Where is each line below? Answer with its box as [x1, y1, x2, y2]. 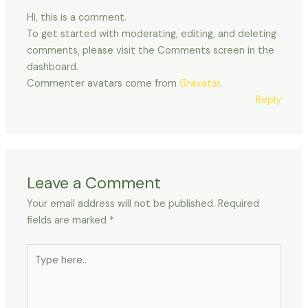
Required [218, 197, 260, 210]
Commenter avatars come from [27, 77, 180, 91]
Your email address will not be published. [27, 197, 216, 210]
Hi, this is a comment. [27, 11, 127, 25]
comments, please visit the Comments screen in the [27, 44, 275, 58]
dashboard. [27, 60, 79, 74]
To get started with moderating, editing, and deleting [27, 27, 277, 41]
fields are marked [27, 213, 110, 227]
